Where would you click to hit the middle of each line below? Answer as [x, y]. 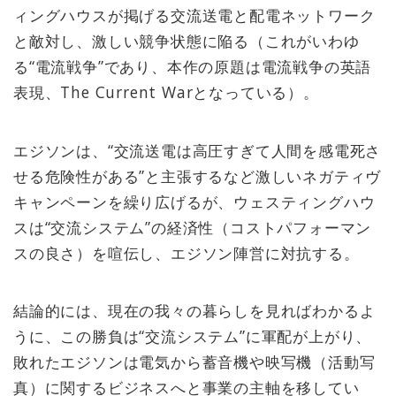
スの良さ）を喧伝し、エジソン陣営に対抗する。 [187, 252]
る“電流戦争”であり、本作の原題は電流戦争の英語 [193, 67]
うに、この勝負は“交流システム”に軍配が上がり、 [193, 336]
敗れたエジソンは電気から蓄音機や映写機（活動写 [194, 362]
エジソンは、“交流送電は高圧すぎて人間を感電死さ [198, 150]
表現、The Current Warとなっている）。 [166, 92]
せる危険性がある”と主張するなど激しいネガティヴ [198, 175]
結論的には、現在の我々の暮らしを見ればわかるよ [194, 311]
